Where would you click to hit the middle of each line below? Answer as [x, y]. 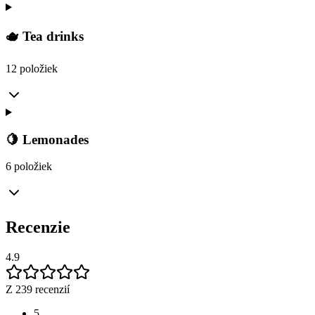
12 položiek [32, 68]
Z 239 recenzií [38, 290]
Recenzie [38, 227]
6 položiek [29, 167]
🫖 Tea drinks [45, 37]
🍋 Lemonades [47, 139]
